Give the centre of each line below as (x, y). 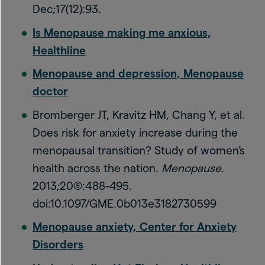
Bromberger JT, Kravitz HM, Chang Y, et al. (139, 115)
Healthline (59, 50)
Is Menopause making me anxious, (122, 33)
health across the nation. (97, 168)
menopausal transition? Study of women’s (139, 150)
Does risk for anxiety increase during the (135, 132)
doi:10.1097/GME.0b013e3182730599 (125, 203)
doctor (50, 91)
